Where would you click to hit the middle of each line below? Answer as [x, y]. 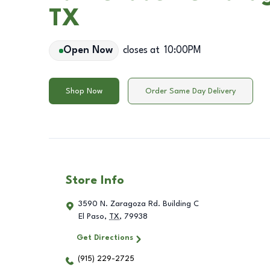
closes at [141, 51]
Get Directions [105, 238]
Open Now [88, 51]
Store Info [95, 181]
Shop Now [84, 91]
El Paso [91, 217]
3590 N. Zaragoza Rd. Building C [139, 204]
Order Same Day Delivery [190, 91]
